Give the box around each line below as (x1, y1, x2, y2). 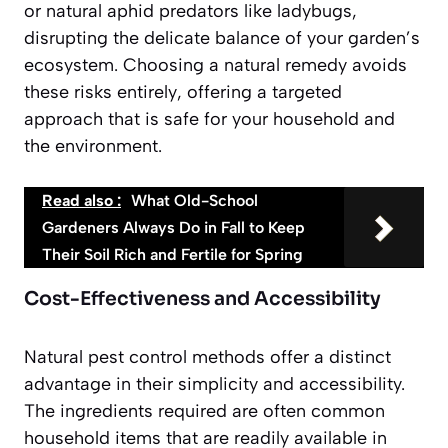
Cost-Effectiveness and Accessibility (24, 286, 381, 311)
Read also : (42, 190, 121, 210)
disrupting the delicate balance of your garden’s (24, 26, 420, 49)
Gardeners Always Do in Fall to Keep (42, 217, 305, 237)
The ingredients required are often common (24, 399, 385, 422)
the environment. (24, 134, 162, 157)
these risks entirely (24, 80, 177, 103)
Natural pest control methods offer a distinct (24, 345, 391, 368)
